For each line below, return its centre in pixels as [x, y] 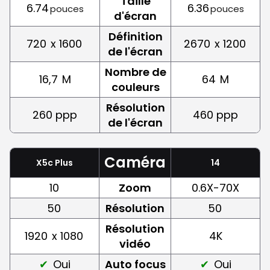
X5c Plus [55, 162]
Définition [135, 36]
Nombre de [135, 72]
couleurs [135, 87]
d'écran [135, 16]
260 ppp [55, 115]
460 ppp [215, 115]
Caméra [135, 162]
